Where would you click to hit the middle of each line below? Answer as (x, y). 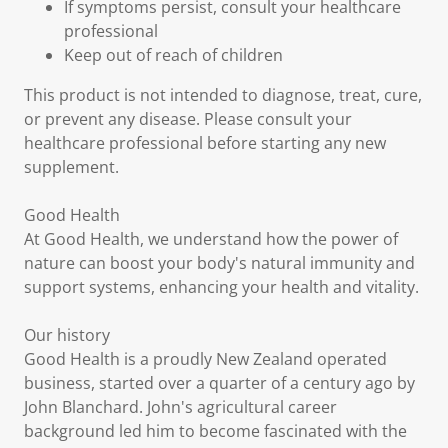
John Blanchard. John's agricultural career (180, 407)
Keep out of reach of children (173, 55)
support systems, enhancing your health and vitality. (221, 287)
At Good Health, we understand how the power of (211, 239)
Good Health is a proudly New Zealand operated (205, 359)
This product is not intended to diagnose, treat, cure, (223, 95)
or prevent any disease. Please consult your (188, 119)
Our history (67, 335)
